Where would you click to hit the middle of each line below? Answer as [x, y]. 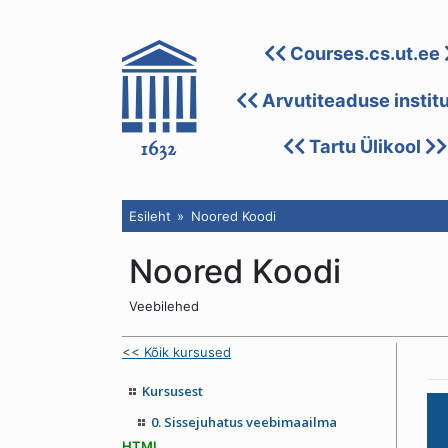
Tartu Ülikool [365, 146]
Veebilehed [163, 306]
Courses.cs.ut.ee [365, 53]
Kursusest [172, 390]
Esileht [149, 215]
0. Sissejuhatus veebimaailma [244, 421]
